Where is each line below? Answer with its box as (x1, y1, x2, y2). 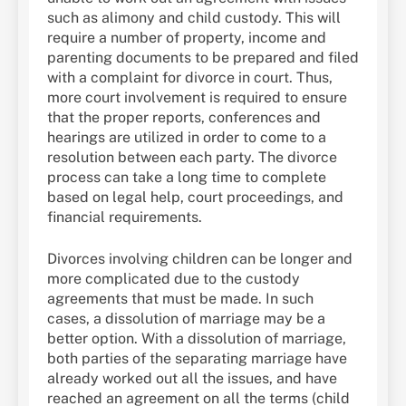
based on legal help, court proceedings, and (47, 188, 343, 207)
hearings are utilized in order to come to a (47, 129, 326, 147)
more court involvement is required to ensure (47, 89, 347, 107)
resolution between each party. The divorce (47, 149, 337, 167)
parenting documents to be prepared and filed (47, 49, 359, 67)
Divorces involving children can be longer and (47, 250, 353, 268)
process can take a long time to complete (47, 169, 326, 187)
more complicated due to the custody (47, 270, 300, 288)
